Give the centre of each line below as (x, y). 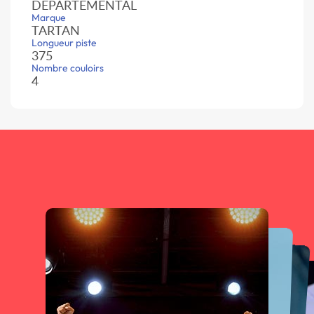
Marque (49, 18)
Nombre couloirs (68, 68)
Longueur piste (64, 43)
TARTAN (56, 30)
